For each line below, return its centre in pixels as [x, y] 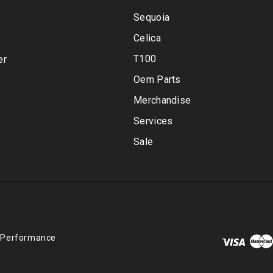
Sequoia [152, 18]
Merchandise [162, 101]
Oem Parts [157, 80]
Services [153, 121]
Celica [147, 38]
